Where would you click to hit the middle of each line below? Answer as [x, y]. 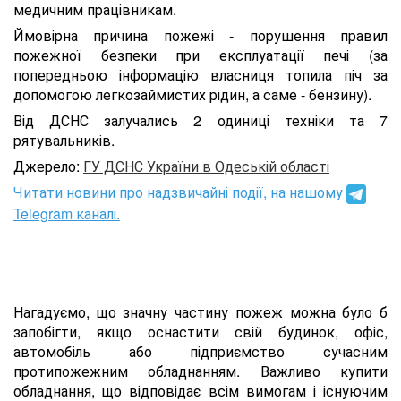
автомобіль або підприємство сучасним [200, 351]
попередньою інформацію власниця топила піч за [200, 75]
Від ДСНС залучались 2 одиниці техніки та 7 [200, 120]
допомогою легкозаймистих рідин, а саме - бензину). [192, 94]
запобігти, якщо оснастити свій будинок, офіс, [200, 331]
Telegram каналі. [67, 213]
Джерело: [48, 166]
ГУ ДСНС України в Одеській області [206, 166]
